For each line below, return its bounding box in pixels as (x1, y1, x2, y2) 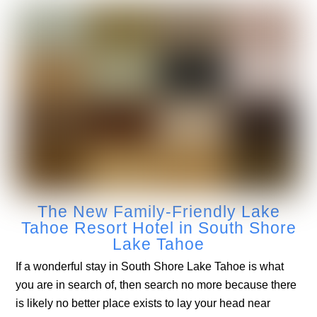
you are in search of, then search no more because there (16, 279, 297, 292)
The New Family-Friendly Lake (37, 202, 280, 221)
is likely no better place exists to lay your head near (16, 297, 271, 310)
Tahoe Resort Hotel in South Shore (21, 218, 296, 237)
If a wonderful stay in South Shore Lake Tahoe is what (16, 260, 284, 273)
